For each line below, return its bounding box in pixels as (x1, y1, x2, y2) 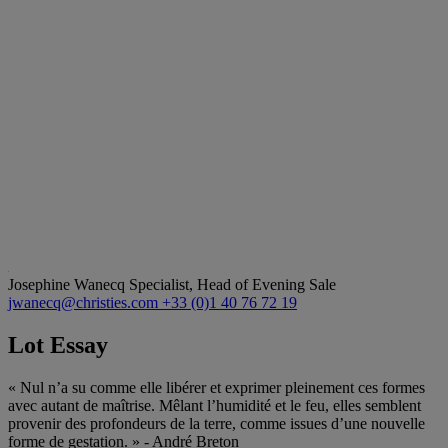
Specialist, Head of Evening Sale (129, 275, 336, 293)
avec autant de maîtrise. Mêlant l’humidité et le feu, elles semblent (8, 396, 421, 414)
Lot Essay (8, 331, 108, 358)
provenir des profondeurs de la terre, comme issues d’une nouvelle (8, 414, 425, 432)
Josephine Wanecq (8, 275, 129, 293)
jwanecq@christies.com (8, 293, 162, 311)
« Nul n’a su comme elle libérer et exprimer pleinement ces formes (8, 378, 425, 396)
